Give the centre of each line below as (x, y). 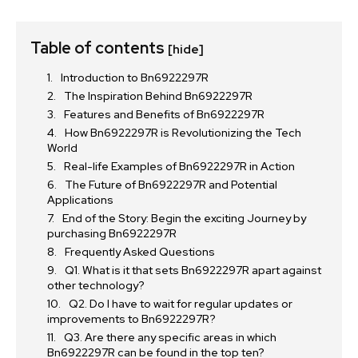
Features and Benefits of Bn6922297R (164, 115)
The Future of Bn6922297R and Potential (171, 185)
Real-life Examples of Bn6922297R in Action (179, 167)
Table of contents (99, 48)
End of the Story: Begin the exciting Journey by (184, 219)
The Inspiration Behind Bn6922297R (158, 96)
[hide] (186, 50)
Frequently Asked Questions (140, 252)
